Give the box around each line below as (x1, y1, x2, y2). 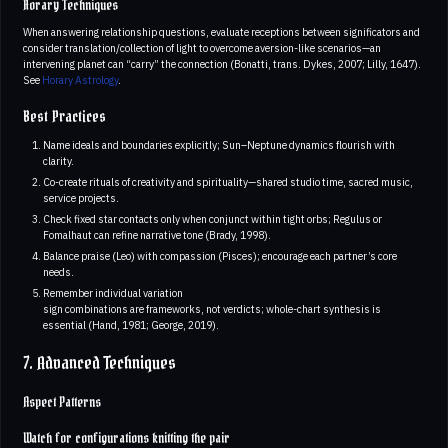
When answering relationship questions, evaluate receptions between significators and (23, 24, 420, 39)
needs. (42, 264, 74, 279)
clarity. (42, 153, 74, 168)
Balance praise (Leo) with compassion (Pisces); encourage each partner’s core (42, 248, 397, 263)
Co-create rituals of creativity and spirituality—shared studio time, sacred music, (42, 174, 413, 189)
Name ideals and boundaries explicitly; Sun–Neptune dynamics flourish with (42, 137, 395, 152)
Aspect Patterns (23, 390, 101, 415)
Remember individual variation (42, 285, 183, 300)
